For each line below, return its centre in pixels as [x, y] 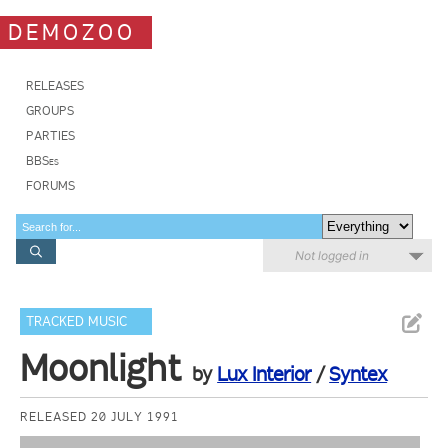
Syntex [358, 374]
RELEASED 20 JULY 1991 [100, 416]
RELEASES [55, 85]
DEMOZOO [72, 32]
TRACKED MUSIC [77, 321]
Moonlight [101, 368]
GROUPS [50, 110]
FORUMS [50, 185]
